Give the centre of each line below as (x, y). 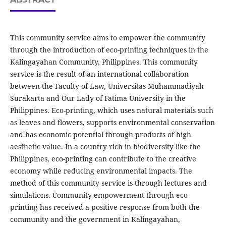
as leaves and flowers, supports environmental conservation (112, 123)
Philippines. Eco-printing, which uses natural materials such (111, 110)
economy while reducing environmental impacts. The (101, 171)
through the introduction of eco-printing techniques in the (109, 50)
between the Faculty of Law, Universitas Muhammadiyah (107, 86)
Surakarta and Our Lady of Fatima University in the (98, 98)
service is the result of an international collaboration (99, 74)
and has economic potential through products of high (100, 135)
